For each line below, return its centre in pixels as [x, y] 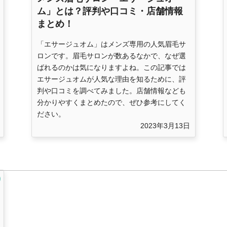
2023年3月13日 [165, 126]
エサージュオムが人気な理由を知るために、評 [111, 79]
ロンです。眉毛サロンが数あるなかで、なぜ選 [111, 56]
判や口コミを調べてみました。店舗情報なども [111, 91]
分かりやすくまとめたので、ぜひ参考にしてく [111, 103]
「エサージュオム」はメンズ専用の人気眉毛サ [111, 44]
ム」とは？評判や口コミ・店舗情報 [110, 11]
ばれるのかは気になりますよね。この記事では [111, 68]
